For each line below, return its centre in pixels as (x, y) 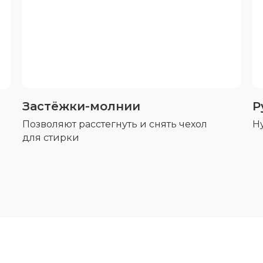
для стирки (51, 138)
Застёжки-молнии (81, 107)
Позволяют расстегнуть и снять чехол (115, 124)
